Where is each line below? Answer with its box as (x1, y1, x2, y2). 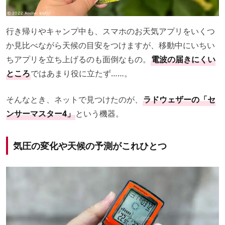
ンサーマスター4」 (6, 108, 75, 120)
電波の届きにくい (151, 54, 215, 65)
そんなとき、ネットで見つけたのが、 (6, 94, 143, 105)
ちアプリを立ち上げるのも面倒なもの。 (6, 54, 151, 65)
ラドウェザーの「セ (143, 94, 215, 105)
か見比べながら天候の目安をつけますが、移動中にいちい (6, 40, 215, 51)
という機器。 (75, 108, 124, 120)
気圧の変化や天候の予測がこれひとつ (13, 140, 167, 152)
